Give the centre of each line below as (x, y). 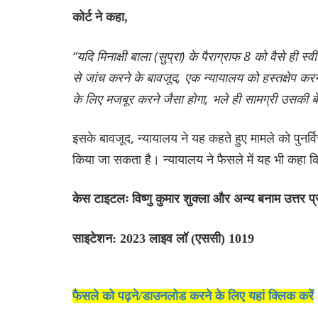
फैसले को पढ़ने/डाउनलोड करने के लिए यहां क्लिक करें (193, 296)
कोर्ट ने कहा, (100, 17)
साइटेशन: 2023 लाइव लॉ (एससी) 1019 (163, 238)
